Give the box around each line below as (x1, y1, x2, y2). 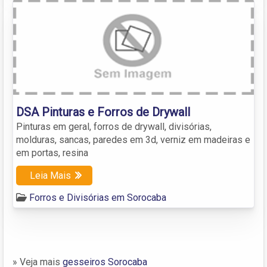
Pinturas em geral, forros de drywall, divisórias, (16, 120, 212, 132)
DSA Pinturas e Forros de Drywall (16, 104, 190, 119)
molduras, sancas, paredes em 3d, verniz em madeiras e (16, 133, 250, 145)
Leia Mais (30, 169, 71, 181)
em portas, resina (16, 147, 88, 159)
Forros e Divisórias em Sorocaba (29, 191, 166, 203)
